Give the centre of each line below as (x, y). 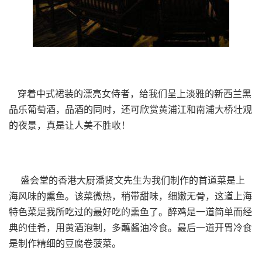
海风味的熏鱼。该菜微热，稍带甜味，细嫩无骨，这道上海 (130, 196)
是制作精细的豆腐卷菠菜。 (65, 243)
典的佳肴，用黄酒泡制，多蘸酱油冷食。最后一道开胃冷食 (130, 227)
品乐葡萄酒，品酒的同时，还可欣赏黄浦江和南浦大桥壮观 (130, 109)
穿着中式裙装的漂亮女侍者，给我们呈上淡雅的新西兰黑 (130, 93)
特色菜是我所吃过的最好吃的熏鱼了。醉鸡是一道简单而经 (130, 211)
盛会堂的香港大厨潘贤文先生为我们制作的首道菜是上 (127, 180)
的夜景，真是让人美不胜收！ (70, 125)
